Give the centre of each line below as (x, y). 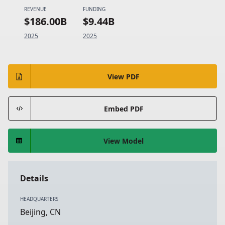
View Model (124, 141)
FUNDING (94, 9)
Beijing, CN (40, 212)
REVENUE (35, 9)
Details (34, 178)
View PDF (124, 76)
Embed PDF (124, 108)
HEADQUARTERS (39, 199)
